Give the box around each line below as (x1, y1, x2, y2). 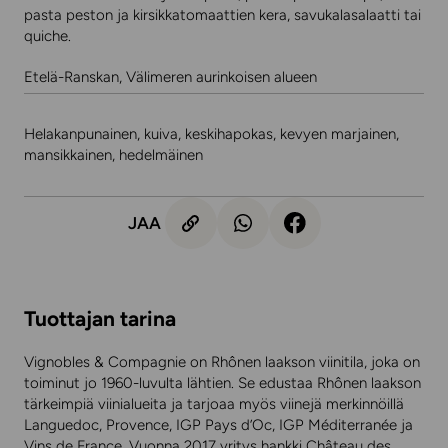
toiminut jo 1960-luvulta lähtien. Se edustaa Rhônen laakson (24, 374, 421, 392)
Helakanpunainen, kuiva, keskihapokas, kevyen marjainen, (24, 125, 399, 143)
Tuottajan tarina (24, 306, 176, 331)
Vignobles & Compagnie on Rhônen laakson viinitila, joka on (24, 353, 420, 371)
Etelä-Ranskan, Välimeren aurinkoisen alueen (24, 68, 317, 86)
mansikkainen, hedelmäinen (24, 146, 203, 164)
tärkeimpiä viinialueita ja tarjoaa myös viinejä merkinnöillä (24, 395, 404, 413)
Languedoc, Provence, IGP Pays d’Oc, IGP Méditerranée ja (24, 416, 413, 434)
